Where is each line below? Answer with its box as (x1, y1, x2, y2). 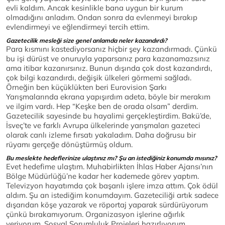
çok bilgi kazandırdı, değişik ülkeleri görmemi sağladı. (6, 73, 191, 83)
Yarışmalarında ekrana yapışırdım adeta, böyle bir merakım (6, 92, 210, 102)
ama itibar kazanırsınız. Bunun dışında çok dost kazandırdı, (6, 63, 212, 73)
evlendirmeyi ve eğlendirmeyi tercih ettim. (6, 22, 149, 32)
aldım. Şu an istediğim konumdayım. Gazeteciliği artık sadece (6, 190, 218, 200)
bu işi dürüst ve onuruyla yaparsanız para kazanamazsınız (6, 54, 210, 64)
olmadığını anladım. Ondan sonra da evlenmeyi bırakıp (6, 13, 197, 23)
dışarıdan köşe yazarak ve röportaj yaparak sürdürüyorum (6, 200, 208, 210)
